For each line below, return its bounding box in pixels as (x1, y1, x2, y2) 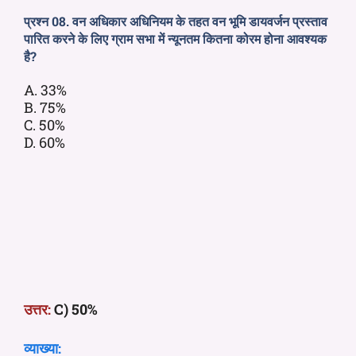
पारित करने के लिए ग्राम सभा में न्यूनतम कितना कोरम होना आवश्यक (24, 29, 327, 47)
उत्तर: (24, 299, 51, 319)
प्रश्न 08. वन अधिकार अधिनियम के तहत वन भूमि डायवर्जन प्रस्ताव (24, 12, 327, 29)
